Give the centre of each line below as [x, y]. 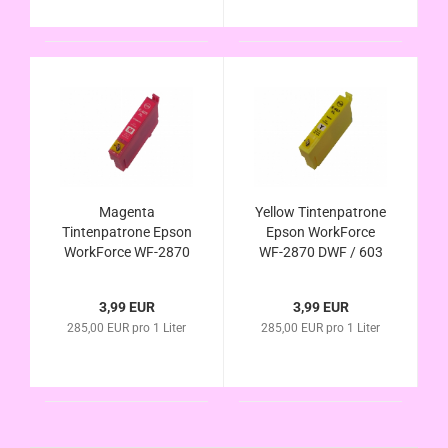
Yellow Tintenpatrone [320, 212]
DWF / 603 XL [126, 272]
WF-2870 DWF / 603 [320, 252]
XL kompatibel [320, 272]
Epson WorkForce [320, 232]
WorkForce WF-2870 [126, 252]
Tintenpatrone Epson [126, 232]
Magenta [126, 212]
